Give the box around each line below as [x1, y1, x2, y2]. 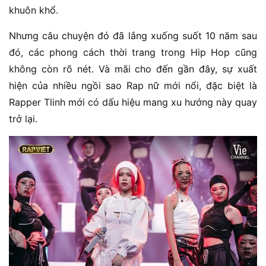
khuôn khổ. [9, 4, 58, 16]
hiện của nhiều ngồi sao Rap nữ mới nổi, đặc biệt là [9, 79, 257, 91]
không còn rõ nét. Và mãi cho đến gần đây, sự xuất [9, 62, 257, 75]
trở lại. [9, 112, 37, 125]
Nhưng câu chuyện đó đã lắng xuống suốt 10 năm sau [9, 29, 257, 42]
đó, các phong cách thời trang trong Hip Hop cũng [9, 46, 257, 58]
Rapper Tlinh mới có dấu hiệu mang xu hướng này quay [9, 96, 257, 108]
